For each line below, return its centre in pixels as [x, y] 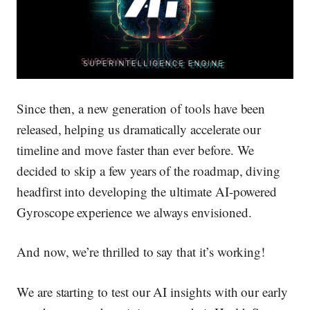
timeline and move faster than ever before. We [136, 149]
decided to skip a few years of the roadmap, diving [149, 170]
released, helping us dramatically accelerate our [139, 129]
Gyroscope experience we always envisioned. [134, 212]
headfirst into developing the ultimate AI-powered [147, 191]
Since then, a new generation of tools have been [141, 108]
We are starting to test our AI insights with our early [152, 291]
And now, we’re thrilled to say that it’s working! [141, 252]
